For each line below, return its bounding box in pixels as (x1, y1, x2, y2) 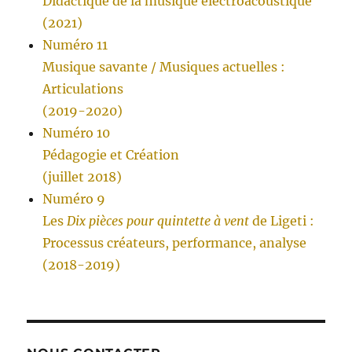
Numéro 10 (42, 125, 111, 141)
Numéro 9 (42, 191, 106, 207)
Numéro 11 (42, 37, 108, 53)
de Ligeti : (249, 213, 315, 229)
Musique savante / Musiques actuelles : (42, 59, 286, 75)
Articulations (42, 81, 124, 97)
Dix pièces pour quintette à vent (67, 213, 250, 229)
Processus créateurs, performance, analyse (42, 235, 307, 251)
